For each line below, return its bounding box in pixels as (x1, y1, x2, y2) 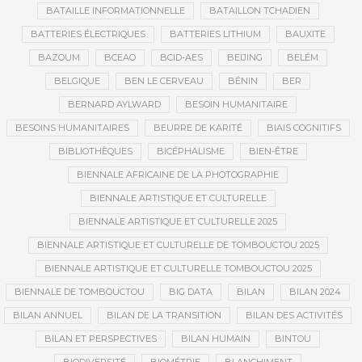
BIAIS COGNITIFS (266, 122, 341, 133)
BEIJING (226, 52, 263, 63)
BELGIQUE (54, 75, 100, 86)
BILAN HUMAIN (181, 333, 250, 344)
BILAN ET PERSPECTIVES (44, 333, 157, 344)
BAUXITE (284, 28, 326, 40)
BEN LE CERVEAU (124, 75, 204, 86)
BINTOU (275, 333, 311, 344)
